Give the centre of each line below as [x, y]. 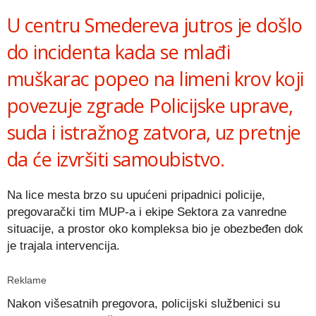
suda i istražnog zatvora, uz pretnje [154, 132]
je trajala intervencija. [63, 245]
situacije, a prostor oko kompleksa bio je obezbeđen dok [155, 229]
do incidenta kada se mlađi [119, 51]
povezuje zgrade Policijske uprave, [150, 105]
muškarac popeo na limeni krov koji [156, 78]
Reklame [27, 280]
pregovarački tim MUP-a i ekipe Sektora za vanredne [147, 212]
